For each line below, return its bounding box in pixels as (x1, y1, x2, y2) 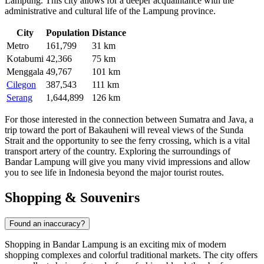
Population (46, 27, 90, 38)
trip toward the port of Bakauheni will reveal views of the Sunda (5, 124, 243, 135)
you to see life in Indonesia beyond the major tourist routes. (5, 167, 224, 177)
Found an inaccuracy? (9, 219, 85, 228)
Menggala (6, 66, 44, 77)
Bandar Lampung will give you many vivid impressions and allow (5, 156, 250, 167)
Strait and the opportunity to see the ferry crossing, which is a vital (5, 135, 250, 146)
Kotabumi (6, 53, 44, 64)
